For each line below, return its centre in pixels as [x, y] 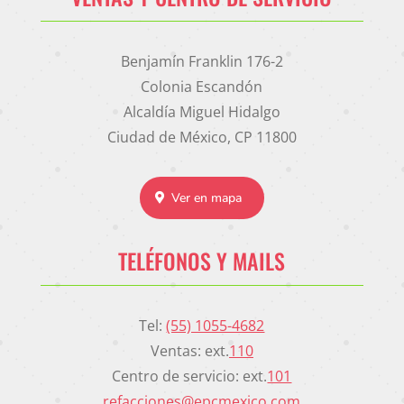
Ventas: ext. [189, 351]
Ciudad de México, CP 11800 [202, 138]
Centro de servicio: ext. [190, 376]
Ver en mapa [206, 198]
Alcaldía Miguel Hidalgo [202, 112]
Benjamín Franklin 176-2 [202, 62]
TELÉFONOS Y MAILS [202, 261]
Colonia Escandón [202, 87]
